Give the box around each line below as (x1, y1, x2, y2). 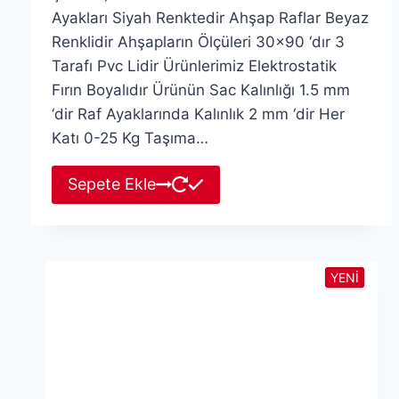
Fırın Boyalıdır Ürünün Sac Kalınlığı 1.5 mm (51, 81, 350, 100)
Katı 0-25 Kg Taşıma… (51, 129, 208, 148)
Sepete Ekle (67, 175, 156, 194)
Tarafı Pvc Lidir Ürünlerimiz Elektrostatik (51, 57, 337, 76)
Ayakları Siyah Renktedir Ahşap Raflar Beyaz (51, 9, 369, 28)
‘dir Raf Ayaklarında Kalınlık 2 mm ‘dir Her (51, 105, 345, 124)
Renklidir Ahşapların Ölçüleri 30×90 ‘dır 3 (51, 33, 345, 52)
